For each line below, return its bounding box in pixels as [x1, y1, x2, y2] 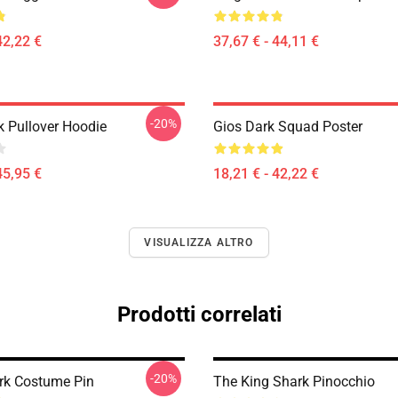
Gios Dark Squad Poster [213, 118, 362, 135]
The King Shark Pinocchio [213, 373, 375, 390]
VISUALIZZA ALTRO [144, 236, 254, 249]
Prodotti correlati [116, 302, 282, 327]
